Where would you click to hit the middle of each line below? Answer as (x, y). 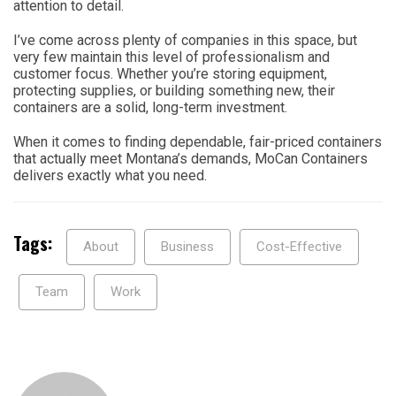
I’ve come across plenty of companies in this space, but (185, 40)
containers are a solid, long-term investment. (150, 107)
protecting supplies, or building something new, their (174, 90)
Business (187, 246)
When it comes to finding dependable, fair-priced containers (198, 141)
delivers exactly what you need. (110, 175)
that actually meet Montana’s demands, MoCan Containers (190, 158)
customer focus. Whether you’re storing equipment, (170, 73)
